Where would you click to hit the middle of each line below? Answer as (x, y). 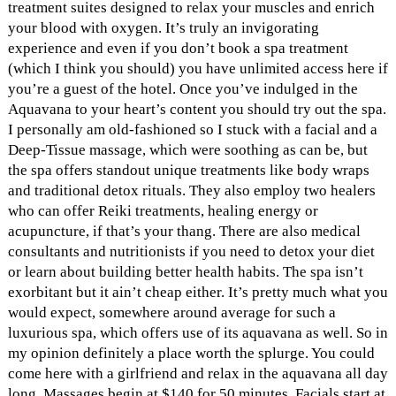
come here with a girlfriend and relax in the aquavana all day (198, 373)
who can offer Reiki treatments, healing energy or (163, 210)
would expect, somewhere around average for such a (171, 312)
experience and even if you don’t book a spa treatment (178, 48)
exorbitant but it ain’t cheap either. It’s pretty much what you (198, 292)
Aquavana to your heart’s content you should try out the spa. (197, 109)
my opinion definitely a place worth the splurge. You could (191, 353)
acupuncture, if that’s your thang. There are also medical (184, 231)
